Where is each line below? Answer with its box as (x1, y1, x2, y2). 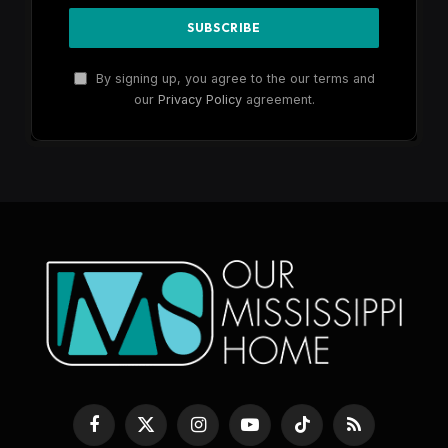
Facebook (92, 424, 155, 441)
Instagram (196, 424, 259, 441)
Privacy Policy (157, 92, 242, 108)
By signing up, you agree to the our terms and (91, 71, 375, 87)
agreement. (241, 92, 315, 108)
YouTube (248, 424, 304, 441)
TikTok (300, 424, 342, 441)
